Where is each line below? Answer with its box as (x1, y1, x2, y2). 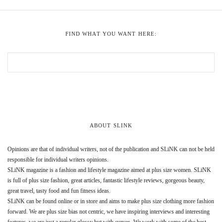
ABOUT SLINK (89, 122, 133, 128)
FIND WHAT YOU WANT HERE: (65, 30, 157, 37)
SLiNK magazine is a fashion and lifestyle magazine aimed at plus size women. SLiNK (7, 166, 211, 173)
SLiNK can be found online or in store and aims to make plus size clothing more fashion (7, 197, 214, 205)
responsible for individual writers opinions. (7, 156, 109, 163)
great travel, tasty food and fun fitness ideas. (7, 187, 111, 194)
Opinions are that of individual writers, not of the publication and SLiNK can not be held (7, 145, 215, 153)
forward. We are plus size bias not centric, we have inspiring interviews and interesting (7, 208, 210, 215)
